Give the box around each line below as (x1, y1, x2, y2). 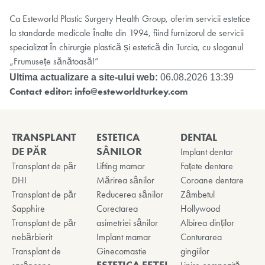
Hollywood (180, 203, 221, 215)
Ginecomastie (96, 245, 147, 257)
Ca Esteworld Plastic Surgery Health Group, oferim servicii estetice (9, 13, 250, 25)
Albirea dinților (180, 217, 235, 229)
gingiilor (180, 245, 210, 257)
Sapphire (12, 203, 45, 215)
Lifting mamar (96, 160, 145, 172)
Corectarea (96, 203, 138, 215)
